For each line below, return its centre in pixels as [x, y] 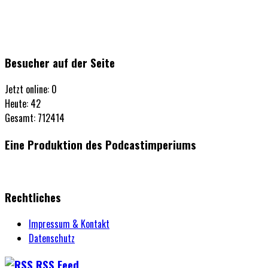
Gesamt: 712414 [35, 118]
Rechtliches [33, 197]
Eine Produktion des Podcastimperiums [100, 144]
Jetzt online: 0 [31, 89]
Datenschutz [52, 238]
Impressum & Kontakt [69, 223]
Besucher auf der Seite [60, 63]
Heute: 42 [23, 103]
